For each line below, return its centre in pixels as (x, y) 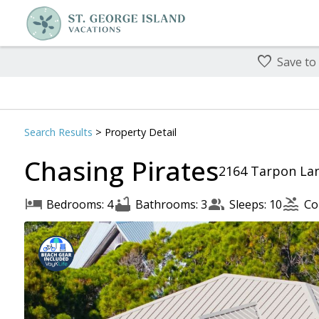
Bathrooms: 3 (171, 204)
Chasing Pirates (121, 171)
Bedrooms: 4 (79, 204)
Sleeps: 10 (255, 204)
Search (41, 132)
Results (75, 132)
